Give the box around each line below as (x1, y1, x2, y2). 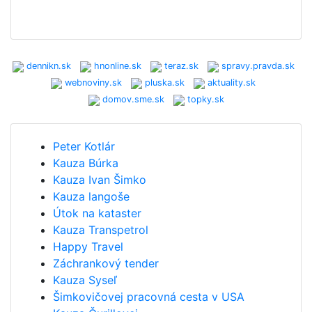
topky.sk (184, 94, 224, 104)
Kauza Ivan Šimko (53, 173, 146, 187)
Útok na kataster (53, 206, 141, 220)
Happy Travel (53, 240, 123, 253)
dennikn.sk (23, 61, 71, 71)
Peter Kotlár (53, 139, 115, 153)
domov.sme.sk (99, 94, 164, 104)
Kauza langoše (53, 189, 130, 203)
